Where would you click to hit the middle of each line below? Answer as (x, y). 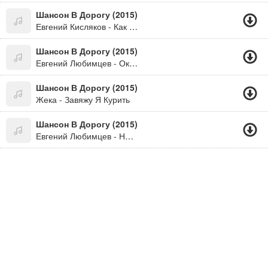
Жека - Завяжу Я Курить (83, 99)
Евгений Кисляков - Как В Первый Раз (133, 26)
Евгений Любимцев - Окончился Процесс (133, 63)
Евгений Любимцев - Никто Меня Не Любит (129, 136)
